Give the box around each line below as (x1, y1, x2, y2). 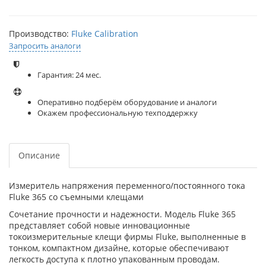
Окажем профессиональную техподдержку (37, 107, 198, 118)
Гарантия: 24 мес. (37, 69, 101, 80)
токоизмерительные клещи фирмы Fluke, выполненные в (9, 230, 246, 242)
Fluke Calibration (71, 27, 138, 39)
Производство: (9, 27, 71, 39)
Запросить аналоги (9, 40, 81, 51)
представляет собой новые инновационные (9, 219, 190, 231)
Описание (18, 149, 60, 161)
